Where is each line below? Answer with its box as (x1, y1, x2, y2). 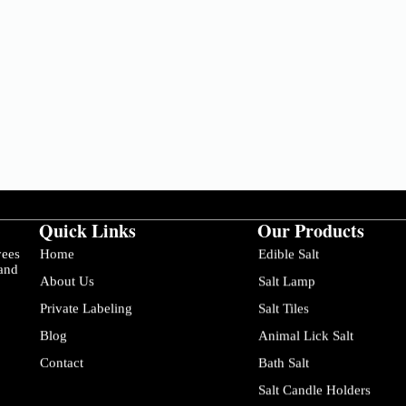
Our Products (257, 217, 365, 245)
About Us (39, 274, 94, 289)
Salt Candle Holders (258, 382, 372, 398)
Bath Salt (258, 355, 310, 371)
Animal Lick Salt (258, 328, 354, 343)
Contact (39, 355, 83, 371)
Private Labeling (39, 301, 132, 316)
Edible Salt (258, 246, 320, 262)
